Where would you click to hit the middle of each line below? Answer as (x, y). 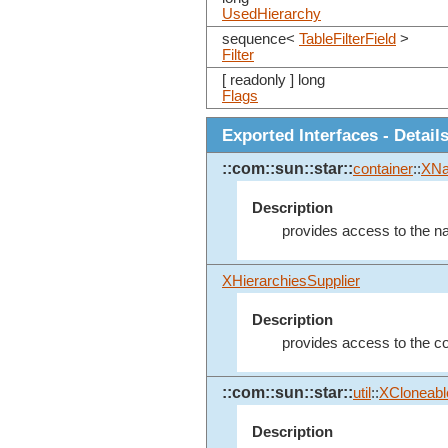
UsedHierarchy (271, 14)
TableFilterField (347, 39)
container (383, 169)
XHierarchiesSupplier (291, 281)
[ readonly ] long (273, 80)
